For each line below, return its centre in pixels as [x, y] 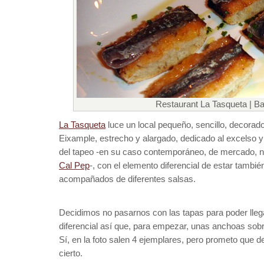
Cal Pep [74, 165]
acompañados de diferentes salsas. [127, 179]
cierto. [71, 253]
